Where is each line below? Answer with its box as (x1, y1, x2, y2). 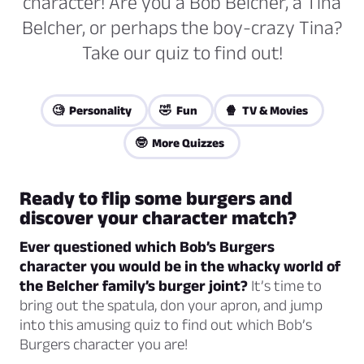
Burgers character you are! (19, 336, 188, 353)
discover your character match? (19, 206, 297, 229)
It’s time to (248, 277, 322, 295)
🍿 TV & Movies (224, 103, 308, 118)
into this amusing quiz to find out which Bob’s (19, 316, 312, 334)
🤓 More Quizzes (135, 136, 224, 150)
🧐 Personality (51, 103, 132, 118)
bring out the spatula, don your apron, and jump (19, 297, 323, 314)
